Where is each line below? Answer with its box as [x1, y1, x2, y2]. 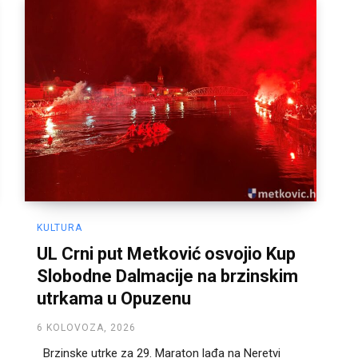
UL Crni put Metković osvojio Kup [37, 244, 296, 265]
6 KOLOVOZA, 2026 [37, 322, 136, 334]
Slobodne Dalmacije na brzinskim [37, 266, 298, 287]
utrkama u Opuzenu [37, 288, 191, 309]
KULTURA [37, 222, 82, 234]
